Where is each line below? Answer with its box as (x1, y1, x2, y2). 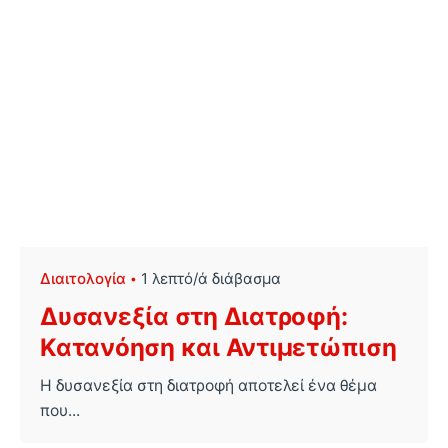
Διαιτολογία (40, 268, 126, 288)
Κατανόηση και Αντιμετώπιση (40, 332, 397, 362)
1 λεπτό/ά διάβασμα (141, 268, 281, 288)
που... (40, 400, 80, 420)
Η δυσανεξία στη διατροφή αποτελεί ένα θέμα (40, 375, 377, 395)
